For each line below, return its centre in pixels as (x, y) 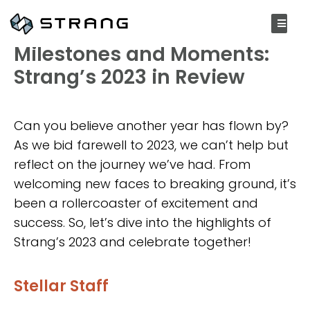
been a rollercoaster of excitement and (136, 203)
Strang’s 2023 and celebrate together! (133, 242)
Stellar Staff (61, 286)
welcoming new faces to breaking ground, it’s (155, 184)
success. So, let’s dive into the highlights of (143, 223)
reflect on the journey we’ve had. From (132, 165)
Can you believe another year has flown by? (151, 126)
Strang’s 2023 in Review (129, 77)
